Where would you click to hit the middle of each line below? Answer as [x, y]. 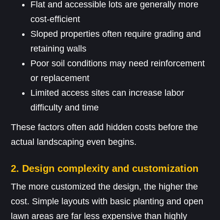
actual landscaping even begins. [74, 142]
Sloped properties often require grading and [116, 34]
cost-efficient [55, 19]
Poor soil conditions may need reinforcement [118, 64]
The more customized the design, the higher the [105, 187]
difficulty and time [65, 108]
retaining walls [59, 49]
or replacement [60, 78]
